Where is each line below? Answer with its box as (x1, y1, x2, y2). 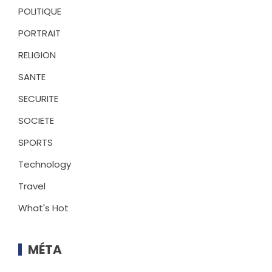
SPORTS (18, 135, 53, 149)
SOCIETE (18, 114, 54, 127)
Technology (18, 157, 71, 171)
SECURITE (18, 92, 58, 105)
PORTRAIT (18, 26, 61, 39)
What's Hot (18, 201, 69, 214)
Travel (18, 179, 46, 192)
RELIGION (18, 48, 56, 61)
